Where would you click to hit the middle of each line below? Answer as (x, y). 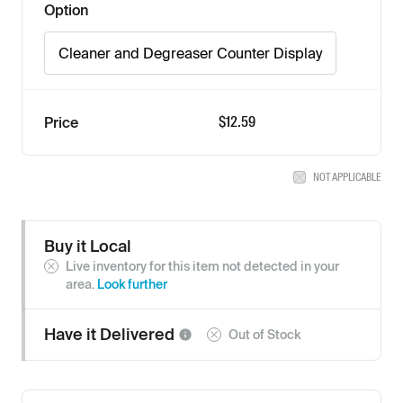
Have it (72, 334)
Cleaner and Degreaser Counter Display (190, 53)
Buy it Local (88, 246)
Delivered (139, 334)
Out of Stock (264, 334)
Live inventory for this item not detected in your (202, 266)
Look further (132, 284)
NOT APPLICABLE (347, 177)
